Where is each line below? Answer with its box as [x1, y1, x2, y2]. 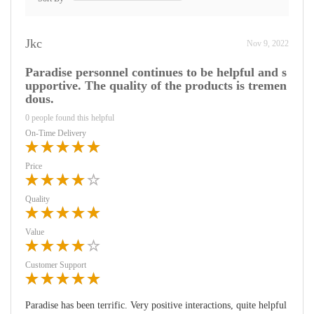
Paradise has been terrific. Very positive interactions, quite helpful [25, 300, 287, 310]
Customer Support [25, 260, 86, 270]
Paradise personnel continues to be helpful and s [25, 65, 287, 79]
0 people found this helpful [25, 113, 114, 123]
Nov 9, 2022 [247, 39, 289, 48]
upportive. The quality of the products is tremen [25, 78, 287, 93]
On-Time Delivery [25, 128, 86, 138]
